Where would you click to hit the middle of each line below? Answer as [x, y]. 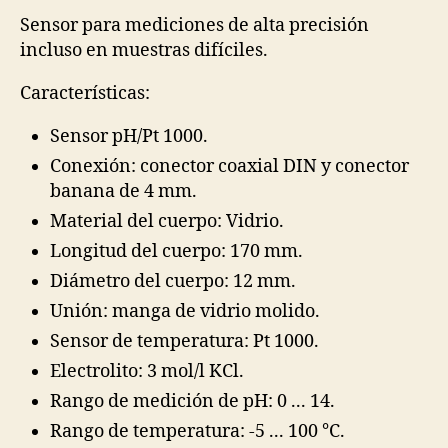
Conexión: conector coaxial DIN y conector [229, 166]
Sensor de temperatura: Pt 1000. [184, 341]
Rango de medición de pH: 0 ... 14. [192, 401]
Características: [85, 93]
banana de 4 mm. [123, 191]
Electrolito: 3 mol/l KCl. [147, 371]
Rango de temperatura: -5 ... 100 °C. [197, 431]
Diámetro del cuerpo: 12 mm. [173, 281]
